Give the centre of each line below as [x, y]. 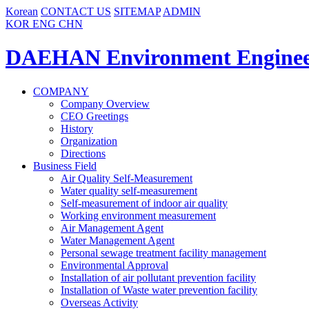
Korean [22, 11]
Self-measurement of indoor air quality [144, 203]
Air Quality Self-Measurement [127, 178]
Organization [89, 141]
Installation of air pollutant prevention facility [158, 277]
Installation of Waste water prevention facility [159, 290]
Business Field [65, 166]
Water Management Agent [118, 240]
